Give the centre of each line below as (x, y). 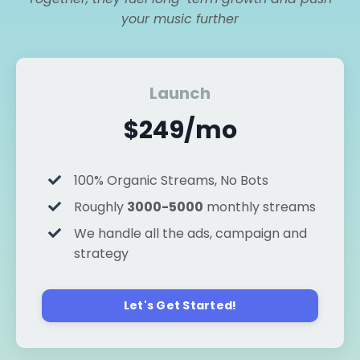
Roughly (100, 207)
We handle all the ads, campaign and (190, 233)
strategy (101, 253)
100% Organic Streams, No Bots (171, 180)
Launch (180, 93)
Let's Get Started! (180, 305)
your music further (180, 18)
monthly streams (260, 207)
